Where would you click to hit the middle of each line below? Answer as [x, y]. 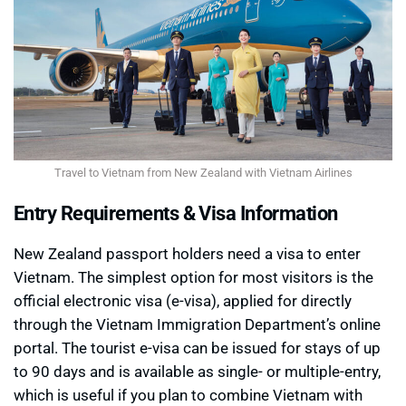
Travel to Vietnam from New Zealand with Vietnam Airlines [203, 173]
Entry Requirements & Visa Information [176, 213]
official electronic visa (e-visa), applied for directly [183, 301]
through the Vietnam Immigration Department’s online [197, 324]
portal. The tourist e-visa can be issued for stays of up [197, 348]
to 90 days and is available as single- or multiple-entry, [197, 372]
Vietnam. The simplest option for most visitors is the [193, 277]
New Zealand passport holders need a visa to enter [187, 254]
